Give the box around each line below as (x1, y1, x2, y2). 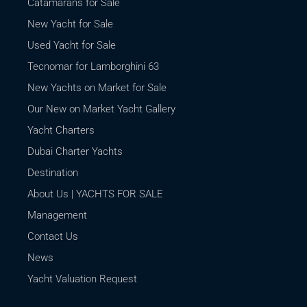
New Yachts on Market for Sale (27, 82, 167, 95)
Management (27, 209, 88, 222)
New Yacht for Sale (27, 18, 114, 31)
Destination (27, 167, 79, 180)
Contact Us (27, 230, 79, 243)
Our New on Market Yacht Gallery (27, 103, 176, 116)
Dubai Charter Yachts (27, 145, 123, 158)
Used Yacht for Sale (27, 39, 116, 52)
